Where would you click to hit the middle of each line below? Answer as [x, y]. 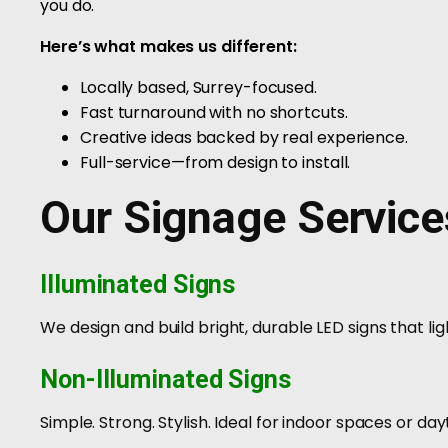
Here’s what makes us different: [168, 46]
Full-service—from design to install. [215, 162]
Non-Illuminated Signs [165, 379]
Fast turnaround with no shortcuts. [214, 112]
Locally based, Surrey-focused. [198, 87]
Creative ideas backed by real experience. [244, 137]
